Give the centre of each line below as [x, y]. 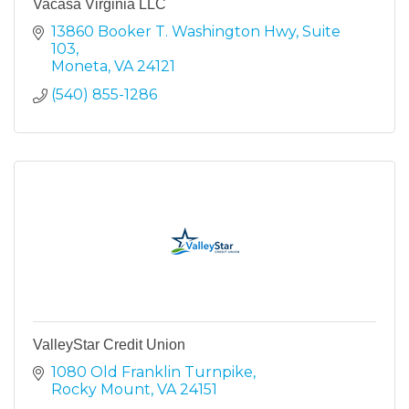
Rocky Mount [101, 389]
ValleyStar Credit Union [109, 344]
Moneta [79, 66]
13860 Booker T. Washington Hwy [173, 31]
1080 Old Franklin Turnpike [152, 372]
